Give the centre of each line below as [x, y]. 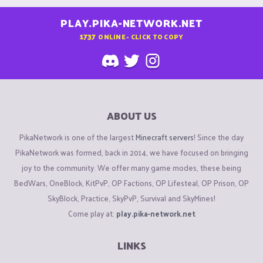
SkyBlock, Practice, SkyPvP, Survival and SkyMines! [131, 198]
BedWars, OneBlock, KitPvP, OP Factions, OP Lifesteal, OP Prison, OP [131, 183]
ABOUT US [131, 116]
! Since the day [219, 137]
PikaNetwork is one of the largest [77, 137]
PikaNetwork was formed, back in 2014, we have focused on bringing [131, 152]
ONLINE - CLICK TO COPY [141, 36]
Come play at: [92, 213]
